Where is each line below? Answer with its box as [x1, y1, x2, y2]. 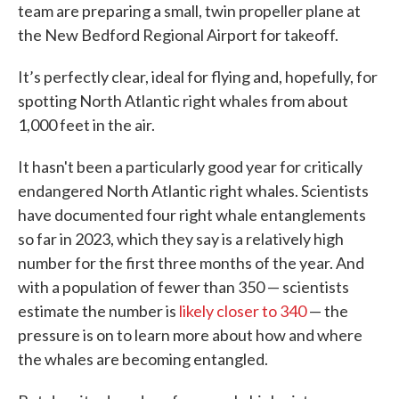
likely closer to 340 [179, 300, 306, 321]
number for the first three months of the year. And [18, 252, 364, 273]
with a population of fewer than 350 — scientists [18, 276, 349, 297]
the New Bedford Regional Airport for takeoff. [18, 24, 338, 45]
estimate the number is [18, 300, 179, 321]
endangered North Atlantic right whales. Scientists [18, 180, 369, 200]
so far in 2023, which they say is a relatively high [18, 228, 344, 248]
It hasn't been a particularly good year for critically [18, 156, 362, 176]
